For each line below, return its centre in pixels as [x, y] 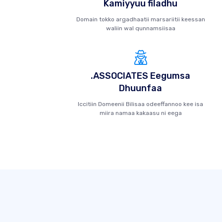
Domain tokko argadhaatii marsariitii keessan [140, 19]
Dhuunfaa [141, 88]
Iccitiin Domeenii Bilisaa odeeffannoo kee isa [141, 104]
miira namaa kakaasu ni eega [140, 113]
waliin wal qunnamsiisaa [140, 28]
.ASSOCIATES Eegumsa [141, 76]
